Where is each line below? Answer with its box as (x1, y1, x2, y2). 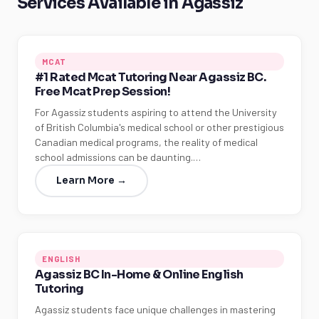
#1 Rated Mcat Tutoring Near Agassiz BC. (35, 70, 266, 85)
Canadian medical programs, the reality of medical (35, 136, 258, 148)
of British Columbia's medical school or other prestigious (35, 121, 284, 133)
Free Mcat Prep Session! (35, 84, 171, 99)
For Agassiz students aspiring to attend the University (35, 106, 277, 118)
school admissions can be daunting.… (35, 151, 201, 163)
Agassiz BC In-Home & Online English (35, 267, 244, 282)
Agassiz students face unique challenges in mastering (35, 303, 276, 315)
